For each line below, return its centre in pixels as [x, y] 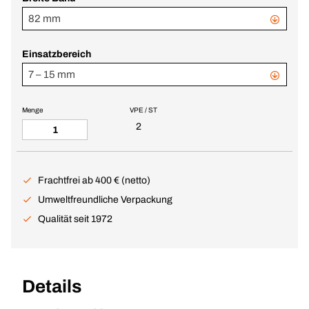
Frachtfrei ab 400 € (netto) [94, 180]
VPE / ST [143, 110]
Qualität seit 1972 [75, 219]
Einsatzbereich [57, 54]
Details [52, 286]
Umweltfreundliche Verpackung [105, 200]
